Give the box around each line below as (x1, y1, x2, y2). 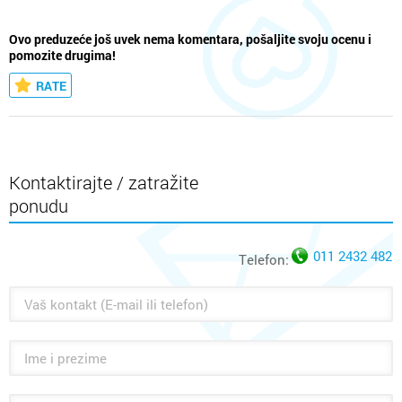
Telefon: (239, 250, 289, 269)
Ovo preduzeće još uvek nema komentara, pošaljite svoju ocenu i (9, 31, 371, 48)
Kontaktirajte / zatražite (9, 170, 198, 195)
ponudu (9, 194, 68, 218)
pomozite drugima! (9, 48, 116, 65)
